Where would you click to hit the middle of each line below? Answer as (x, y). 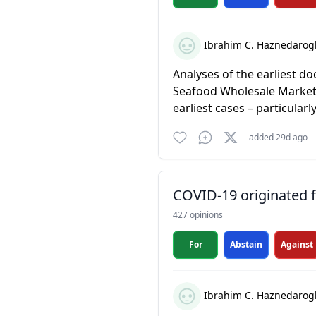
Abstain (246, 244)
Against (297, 244)
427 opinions (198, 215)
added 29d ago (278, 137)
